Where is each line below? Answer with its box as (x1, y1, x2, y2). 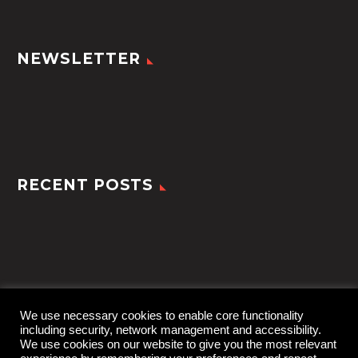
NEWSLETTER (17, 50, 141, 69)
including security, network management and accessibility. (20, 324, 321, 336)
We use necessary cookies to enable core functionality (20, 309, 304, 322)
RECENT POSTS (17, 175, 154, 194)
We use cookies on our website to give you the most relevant (20, 338, 336, 351)
